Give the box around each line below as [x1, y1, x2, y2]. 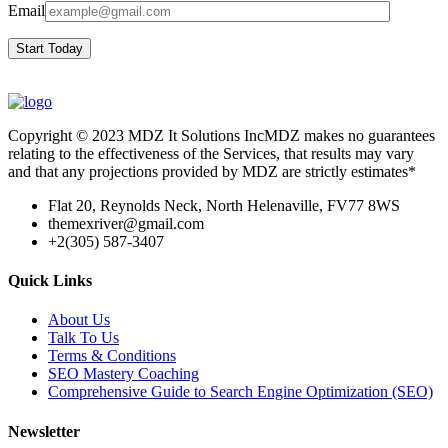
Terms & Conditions [48, 347, 176, 365]
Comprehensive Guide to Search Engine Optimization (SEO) [48, 383, 433, 401]
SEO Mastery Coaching [48, 365, 199, 383]
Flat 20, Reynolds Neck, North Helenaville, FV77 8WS [48, 196, 400, 214]
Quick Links [8, 272, 92, 290]
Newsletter [8, 422, 80, 440]
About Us [48, 311, 110, 329]
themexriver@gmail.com [48, 214, 204, 232]
